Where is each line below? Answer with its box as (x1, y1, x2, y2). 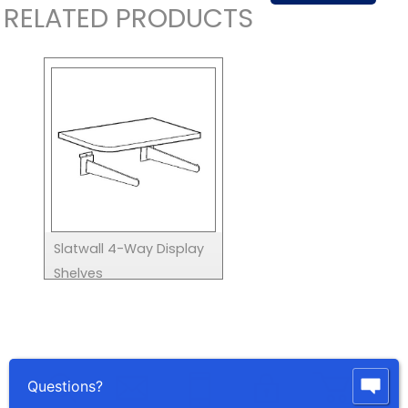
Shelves (53, 264, 103, 283)
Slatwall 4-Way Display (53, 240, 204, 259)
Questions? (27, 377, 103, 395)
